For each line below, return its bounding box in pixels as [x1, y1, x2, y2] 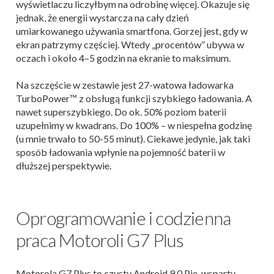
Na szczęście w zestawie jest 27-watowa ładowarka [16, 79, 234, 91]
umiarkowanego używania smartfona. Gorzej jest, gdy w [16, 25, 248, 37]
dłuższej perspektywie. [16, 160, 111, 172]
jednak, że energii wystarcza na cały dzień [16, 12, 189, 24]
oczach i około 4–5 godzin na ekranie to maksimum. [16, 52, 231, 64]
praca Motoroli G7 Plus [16, 229, 184, 251]
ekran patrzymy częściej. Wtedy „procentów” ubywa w [16, 39, 244, 51]
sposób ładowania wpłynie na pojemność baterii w [16, 146, 225, 158]
